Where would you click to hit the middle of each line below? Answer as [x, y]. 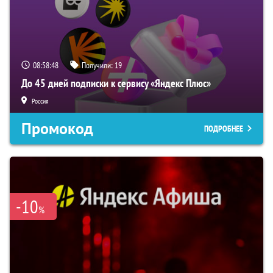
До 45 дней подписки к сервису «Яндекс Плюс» [116, 83]
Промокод [57, 129]
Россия [40, 101]
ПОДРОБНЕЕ [224, 129]
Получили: [98, 66]
